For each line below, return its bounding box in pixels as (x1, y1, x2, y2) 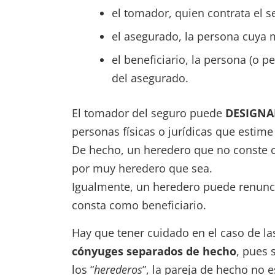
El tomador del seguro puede (72, 106, 225, 120)
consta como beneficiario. (72, 198, 206, 212)
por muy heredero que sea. (72, 161, 212, 176)
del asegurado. (112, 71, 188, 85)
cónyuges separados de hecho (72, 244, 236, 258)
